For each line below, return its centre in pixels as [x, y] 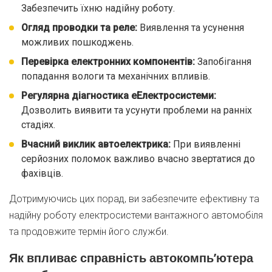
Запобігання [223, 62]
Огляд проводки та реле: [79, 28]
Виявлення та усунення [191, 28]
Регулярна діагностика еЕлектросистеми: [119, 96]
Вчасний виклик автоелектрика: [96, 144]
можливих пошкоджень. [77, 42]
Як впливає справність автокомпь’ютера [131, 258]
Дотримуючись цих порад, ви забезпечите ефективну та [134, 199]
